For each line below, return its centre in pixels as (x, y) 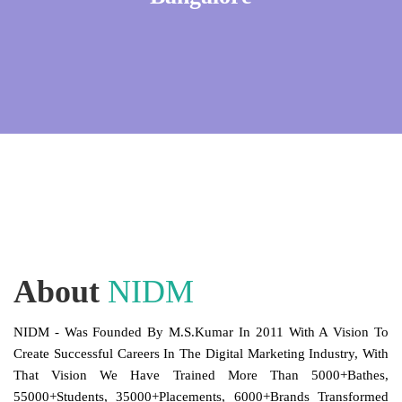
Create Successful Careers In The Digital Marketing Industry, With (201, 354)
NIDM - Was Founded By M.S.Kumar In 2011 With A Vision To (201, 332)
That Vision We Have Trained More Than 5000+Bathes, (201, 376)
